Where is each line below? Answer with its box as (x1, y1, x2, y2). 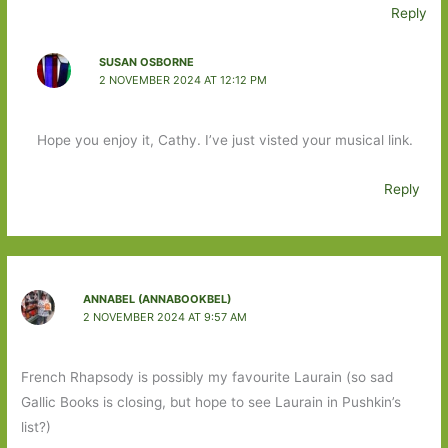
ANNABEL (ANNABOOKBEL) (82, 292, 231, 307)
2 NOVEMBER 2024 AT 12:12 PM (98, 73, 267, 88)
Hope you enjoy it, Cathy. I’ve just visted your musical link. (36, 131, 413, 148)
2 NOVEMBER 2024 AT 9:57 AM (82, 310, 247, 325)
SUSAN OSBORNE (98, 55, 194, 70)
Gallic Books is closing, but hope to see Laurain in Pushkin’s (21, 393, 402, 410)
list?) (21, 418, 52, 435)
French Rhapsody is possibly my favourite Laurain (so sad (21, 368, 394, 385)
